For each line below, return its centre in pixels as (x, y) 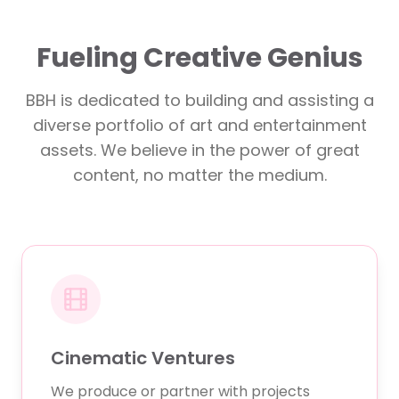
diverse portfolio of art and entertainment (199, 125)
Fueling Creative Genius (199, 58)
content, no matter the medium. (199, 175)
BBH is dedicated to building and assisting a (199, 100)
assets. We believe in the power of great (199, 150)
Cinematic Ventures (143, 358)
